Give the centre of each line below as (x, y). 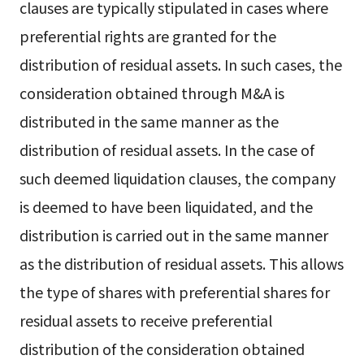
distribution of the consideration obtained (162, 349)
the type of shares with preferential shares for (174, 292)
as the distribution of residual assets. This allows (181, 264)
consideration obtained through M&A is (152, 93)
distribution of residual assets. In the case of (167, 150)
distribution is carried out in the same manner (173, 235)
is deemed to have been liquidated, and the (166, 207)
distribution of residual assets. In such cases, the (180, 65)
